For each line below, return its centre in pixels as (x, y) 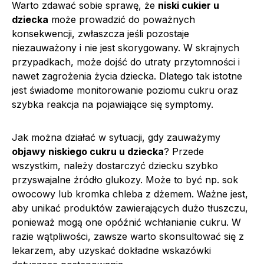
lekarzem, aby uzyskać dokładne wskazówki (111, 250)
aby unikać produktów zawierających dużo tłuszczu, (130, 208)
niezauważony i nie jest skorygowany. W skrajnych (126, 47)
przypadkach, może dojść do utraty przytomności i (126, 62)
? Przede (184, 151)
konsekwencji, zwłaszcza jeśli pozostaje (100, 33)
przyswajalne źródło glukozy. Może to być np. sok (125, 179)
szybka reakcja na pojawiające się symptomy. (113, 104)
